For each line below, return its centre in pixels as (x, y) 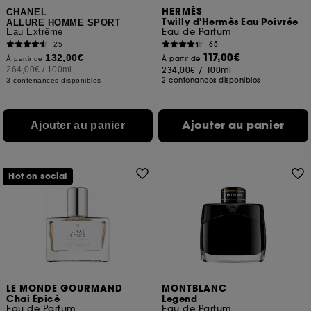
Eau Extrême (35, 32)
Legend (180, 299)
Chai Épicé (33, 299)
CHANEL (27, 12)
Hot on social (38, 176)
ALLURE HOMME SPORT (64, 23)
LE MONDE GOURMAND (65, 289)
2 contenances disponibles (211, 80)
